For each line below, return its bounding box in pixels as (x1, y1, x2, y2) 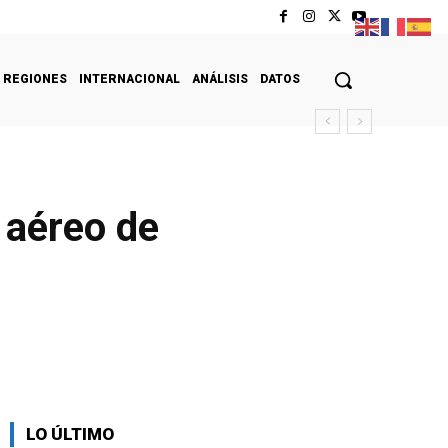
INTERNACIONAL (79, 71, 180, 86)
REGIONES (3, 71, 67, 86)
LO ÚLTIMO (26, 423, 114, 444)
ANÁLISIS (192, 71, 248, 86)
